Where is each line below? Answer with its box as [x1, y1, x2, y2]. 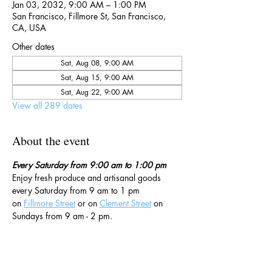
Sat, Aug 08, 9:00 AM [61, 58, 134, 68]
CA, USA [12, 22, 46, 33]
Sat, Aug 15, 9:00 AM [61, 72, 134, 83]
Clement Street [100, 197, 151, 209]
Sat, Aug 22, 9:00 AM [61, 87, 134, 97]
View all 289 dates [12, 100, 83, 111]
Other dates [12, 41, 55, 52]
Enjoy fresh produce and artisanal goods [12, 172, 163, 183]
